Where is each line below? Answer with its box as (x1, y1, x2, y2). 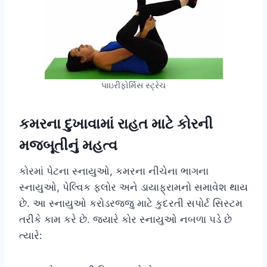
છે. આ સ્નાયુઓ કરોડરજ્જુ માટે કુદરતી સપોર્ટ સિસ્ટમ (19, 197, 243, 209)
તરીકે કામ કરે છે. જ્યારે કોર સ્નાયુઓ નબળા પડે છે (19, 213, 232, 225)
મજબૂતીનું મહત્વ (19, 136, 117, 154)
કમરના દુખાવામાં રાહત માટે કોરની (19, 114, 213, 132)
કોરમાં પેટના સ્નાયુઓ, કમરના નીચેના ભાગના (19, 164, 209, 177)
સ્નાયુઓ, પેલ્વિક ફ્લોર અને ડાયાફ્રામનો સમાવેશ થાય (19, 181, 248, 193)
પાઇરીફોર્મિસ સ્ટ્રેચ (101, 80, 166, 90)
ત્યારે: (19, 229, 42, 241)
